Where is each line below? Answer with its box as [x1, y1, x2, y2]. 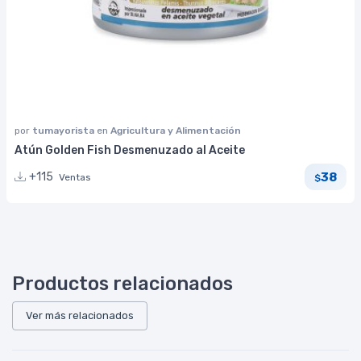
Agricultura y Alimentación [110, 125, 241, 137]
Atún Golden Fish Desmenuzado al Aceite [15, 143, 245, 158]
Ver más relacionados [26, 309, 134, 322]
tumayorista [32, 125, 97, 137]
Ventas [59, 172, 91, 184]
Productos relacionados [12, 272, 233, 296]
